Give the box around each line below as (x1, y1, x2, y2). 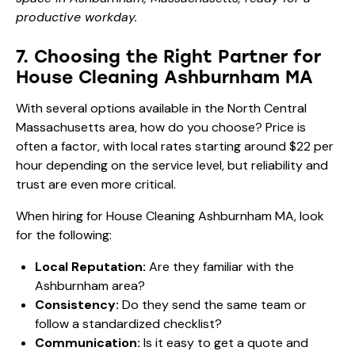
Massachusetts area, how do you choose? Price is (16, 118, 306, 136)
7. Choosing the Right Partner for (16, 45, 321, 67)
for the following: (16, 226, 112, 243)
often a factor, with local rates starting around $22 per (16, 137, 334, 155)
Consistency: (35, 296, 119, 313)
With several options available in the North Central (16, 99, 307, 116)
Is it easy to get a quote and (140, 334, 308, 351)
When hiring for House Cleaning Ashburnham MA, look (16, 207, 324, 224)
